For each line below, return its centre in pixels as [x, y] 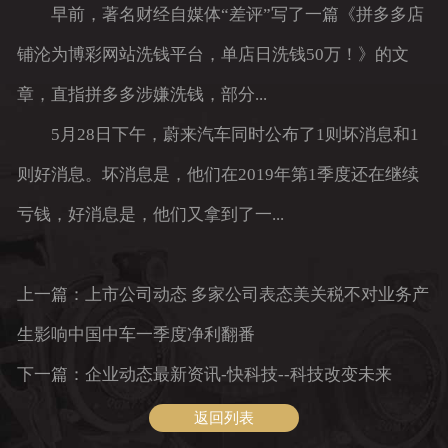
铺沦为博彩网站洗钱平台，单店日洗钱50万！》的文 [212, 55]
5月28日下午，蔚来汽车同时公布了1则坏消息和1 [217, 135]
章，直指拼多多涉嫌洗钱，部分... [141, 95]
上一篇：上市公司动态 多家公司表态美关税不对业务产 [222, 295]
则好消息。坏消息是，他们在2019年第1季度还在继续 [217, 175]
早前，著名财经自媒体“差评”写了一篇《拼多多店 [220, 15]
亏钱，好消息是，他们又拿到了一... [150, 215]
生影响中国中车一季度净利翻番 [135, 335]
